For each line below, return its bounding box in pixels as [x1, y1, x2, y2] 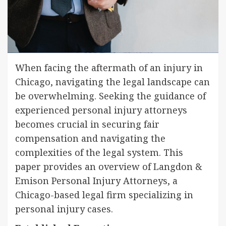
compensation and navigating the [15, 132, 165, 144]
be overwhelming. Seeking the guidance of [15, 89, 206, 102]
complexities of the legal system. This [15, 146, 183, 158]
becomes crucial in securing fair [15, 118, 159, 130]
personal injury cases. [15, 202, 113, 215]
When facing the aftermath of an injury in [15, 61, 203, 74]
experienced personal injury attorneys [15, 103, 187, 116]
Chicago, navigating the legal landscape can [15, 75, 210, 88]
